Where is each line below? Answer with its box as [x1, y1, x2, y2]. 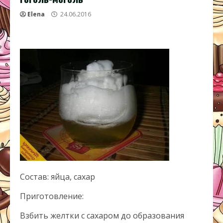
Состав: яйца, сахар [20, 171, 95, 182]
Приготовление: [20, 191, 84, 202]
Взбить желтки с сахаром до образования [20, 210, 184, 221]
